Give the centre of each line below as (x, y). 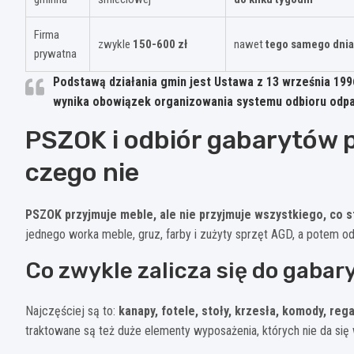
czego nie (82, 172)
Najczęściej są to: (72, 311)
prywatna (55, 53)
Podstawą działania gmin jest (134, 81)
